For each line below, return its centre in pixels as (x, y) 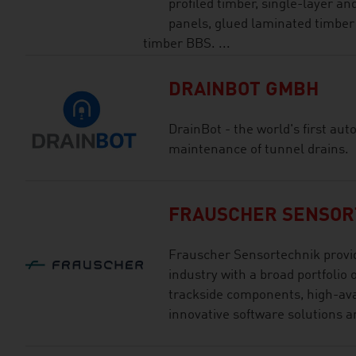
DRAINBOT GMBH (244, 91)
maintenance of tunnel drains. (259, 150)
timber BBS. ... (187, 44)
